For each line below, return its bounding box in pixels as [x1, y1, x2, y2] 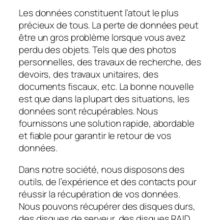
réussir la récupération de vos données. [19, 187, 181, 200]
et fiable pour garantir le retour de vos [19, 129, 171, 142]
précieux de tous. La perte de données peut [19, 19, 198, 32]
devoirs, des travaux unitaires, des [19, 68, 159, 81]
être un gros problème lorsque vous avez [19, 31, 186, 44]
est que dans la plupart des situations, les [19, 92, 190, 106]
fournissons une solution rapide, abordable [19, 117, 194, 130]
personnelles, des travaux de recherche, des [19, 55, 201, 69]
